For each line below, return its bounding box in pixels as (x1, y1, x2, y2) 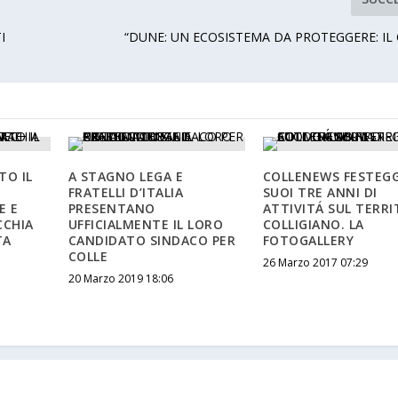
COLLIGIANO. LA (262, 216, 364, 234)
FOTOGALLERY (262, 232, 354, 250)
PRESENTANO (68, 200, 155, 218)
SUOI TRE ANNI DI (262, 184, 378, 202)
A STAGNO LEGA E (68, 168, 184, 186)
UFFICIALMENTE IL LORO (68, 216, 224, 234)
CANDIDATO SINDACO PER (68, 232, 236, 250)
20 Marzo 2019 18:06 (68, 271, 173, 287)
